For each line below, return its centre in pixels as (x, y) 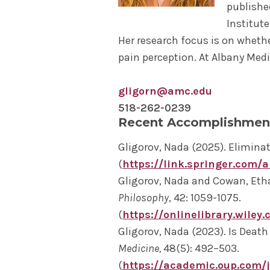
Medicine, (141, 248)
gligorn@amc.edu (165, 91)
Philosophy (143, 198)
